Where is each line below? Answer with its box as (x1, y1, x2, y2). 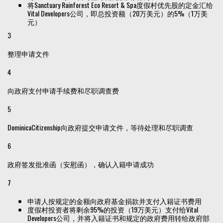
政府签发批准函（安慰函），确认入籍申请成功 (7, 158, 154, 169)
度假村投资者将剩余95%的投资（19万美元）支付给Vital (27, 204, 198, 215)
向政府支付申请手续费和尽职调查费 (7, 85, 119, 96)
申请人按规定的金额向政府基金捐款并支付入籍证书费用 (27, 195, 202, 206)
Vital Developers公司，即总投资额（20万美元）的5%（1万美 (27, 7, 208, 18)
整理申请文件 (7, 48, 49, 59)
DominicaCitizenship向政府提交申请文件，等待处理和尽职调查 (7, 121, 193, 132)
